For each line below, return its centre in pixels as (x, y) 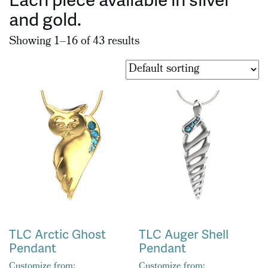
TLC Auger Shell (184, 234)
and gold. (45, 18)
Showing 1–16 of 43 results (74, 42)
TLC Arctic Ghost (57, 234)
